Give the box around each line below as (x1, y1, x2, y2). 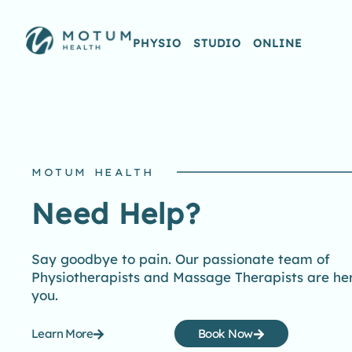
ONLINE (253, 36, 302, 50)
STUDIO (193, 36, 241, 50)
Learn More (31, 326, 93, 342)
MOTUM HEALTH (31, 166, 154, 179)
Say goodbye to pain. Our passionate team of (31, 251, 330, 268)
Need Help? (31, 196, 200, 232)
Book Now (197, 326, 253, 342)
